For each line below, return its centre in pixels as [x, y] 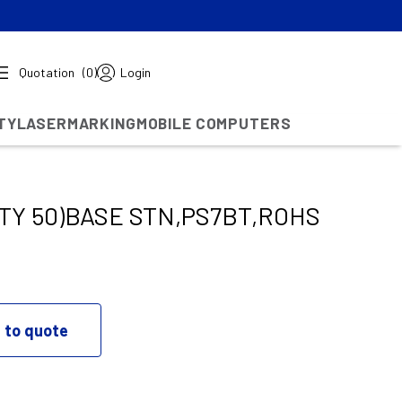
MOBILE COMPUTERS [214, 123]
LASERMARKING [76, 123]
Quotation [47, 72]
